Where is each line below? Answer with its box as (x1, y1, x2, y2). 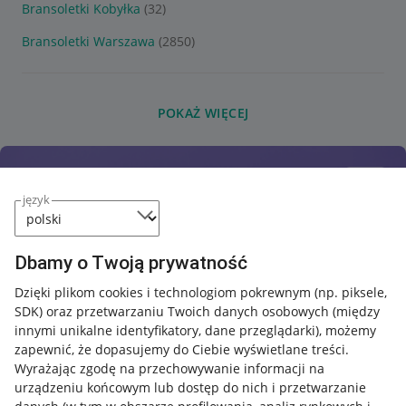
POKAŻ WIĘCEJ (157, 104, 249, 121)
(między (333, 303, 380, 320)
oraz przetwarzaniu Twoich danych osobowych (43, 303, 333, 320)
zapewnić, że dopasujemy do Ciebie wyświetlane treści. (14, 341, 349, 358)
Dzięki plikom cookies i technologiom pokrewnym (14, 284, 314, 301)
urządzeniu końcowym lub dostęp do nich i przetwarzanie (14, 379, 366, 396)
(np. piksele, (314, 284, 387, 301)
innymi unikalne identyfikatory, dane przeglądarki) (14, 322, 319, 339)
